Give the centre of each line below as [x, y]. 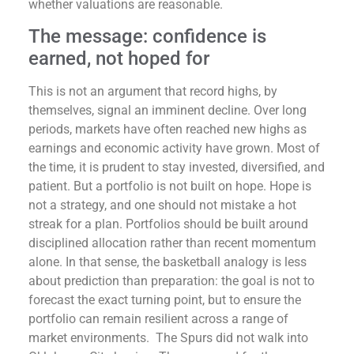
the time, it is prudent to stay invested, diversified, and [177, 168]
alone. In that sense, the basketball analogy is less [168, 262]
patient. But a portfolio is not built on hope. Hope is [170, 186]
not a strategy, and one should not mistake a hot [162, 205]
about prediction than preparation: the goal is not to [171, 281]
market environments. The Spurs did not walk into [168, 338]
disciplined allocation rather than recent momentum [172, 243]
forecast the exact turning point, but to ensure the [165, 300]
